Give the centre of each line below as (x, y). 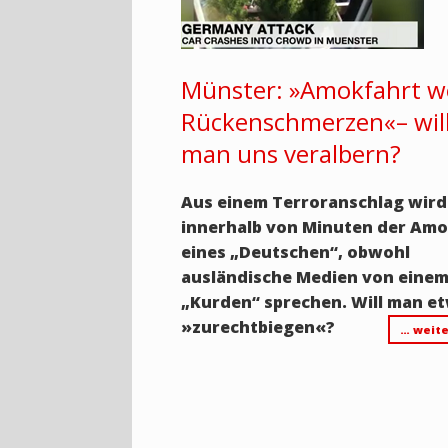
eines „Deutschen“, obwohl (296, 252)
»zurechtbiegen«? (258, 327)
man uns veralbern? (291, 153)
